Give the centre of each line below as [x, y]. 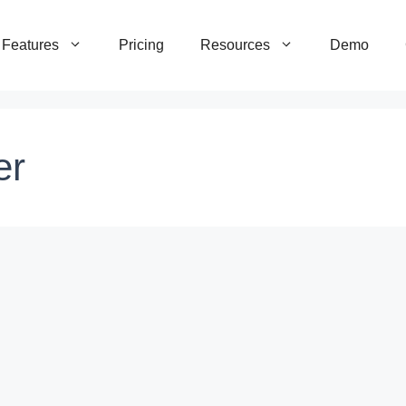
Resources [235, 45]
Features [30, 45]
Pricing [141, 45]
